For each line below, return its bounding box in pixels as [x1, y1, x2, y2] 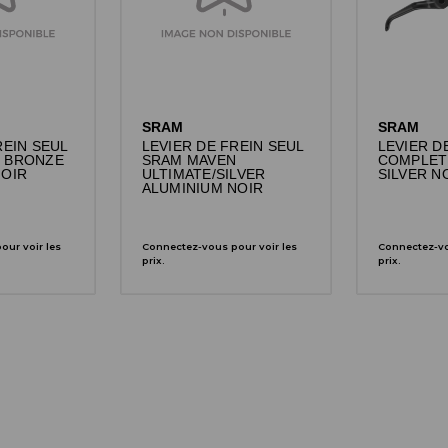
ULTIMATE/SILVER [141, 167, 266, 183]
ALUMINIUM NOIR [141, 181, 264, 197]
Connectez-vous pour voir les [141, 241, 297, 253]
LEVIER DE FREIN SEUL [141, 139, 304, 155]
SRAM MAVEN [141, 153, 237, 169]
